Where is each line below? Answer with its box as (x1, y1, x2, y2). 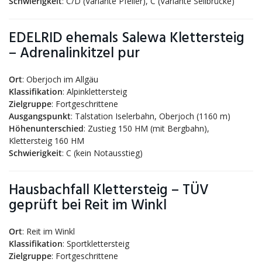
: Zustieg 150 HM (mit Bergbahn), (84, 123, 209, 134)
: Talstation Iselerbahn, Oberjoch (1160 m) (71, 111, 230, 122)
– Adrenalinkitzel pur (9, 42, 140, 65)
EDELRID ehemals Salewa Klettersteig (9, 27, 244, 50)
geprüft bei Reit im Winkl (9, 194, 167, 217)
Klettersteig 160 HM (9, 135, 84, 146)
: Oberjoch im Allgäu (22, 74, 98, 85)
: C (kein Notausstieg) (62, 147, 143, 158)
